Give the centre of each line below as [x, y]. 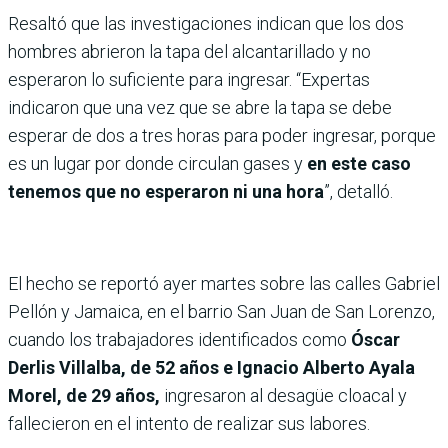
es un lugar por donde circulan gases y [155, 164]
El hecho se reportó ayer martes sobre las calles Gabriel [224, 284]
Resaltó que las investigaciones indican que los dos [206, 24]
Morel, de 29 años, [84, 396]
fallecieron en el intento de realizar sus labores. [189, 424]
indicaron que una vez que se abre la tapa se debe [200, 108]
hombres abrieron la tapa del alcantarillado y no [189, 52]
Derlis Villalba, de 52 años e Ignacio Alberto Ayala [211, 368]
